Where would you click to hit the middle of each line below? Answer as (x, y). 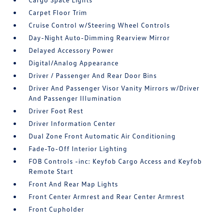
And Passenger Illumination (75, 98)
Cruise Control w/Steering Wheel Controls (100, 25)
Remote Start (51, 171)
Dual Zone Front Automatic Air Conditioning (102, 136)
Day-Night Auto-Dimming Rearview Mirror (100, 38)
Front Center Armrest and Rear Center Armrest (107, 196)
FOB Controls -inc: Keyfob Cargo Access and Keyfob (116, 161)
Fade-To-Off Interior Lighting (78, 148)
